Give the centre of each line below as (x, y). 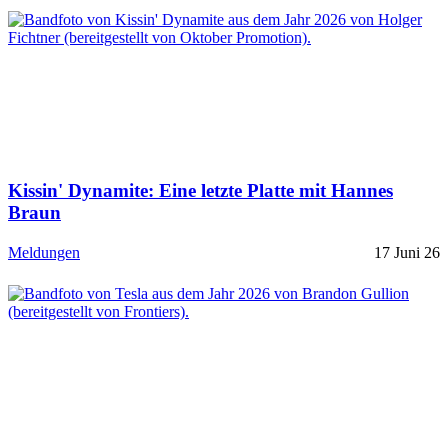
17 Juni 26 (407, 253)
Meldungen (44, 253)
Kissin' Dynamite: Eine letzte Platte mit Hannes (200, 190)
